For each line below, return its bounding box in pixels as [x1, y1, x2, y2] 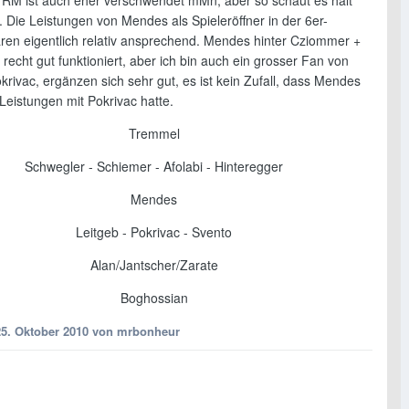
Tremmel [128, 123, 180, 142]
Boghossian [120, 288, 188, 307]
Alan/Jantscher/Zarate [89, 255, 218, 274]
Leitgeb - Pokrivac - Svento [76, 222, 232, 241]
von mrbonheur [89, 321, 180, 340]
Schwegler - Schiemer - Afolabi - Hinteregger [25, 156, 283, 175]
